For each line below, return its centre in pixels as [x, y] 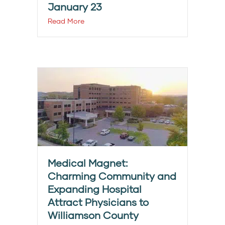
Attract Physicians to [98, 202]
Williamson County [93, 215]
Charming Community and [112, 176]
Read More [66, 21]
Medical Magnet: [88, 163]
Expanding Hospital [95, 189]
